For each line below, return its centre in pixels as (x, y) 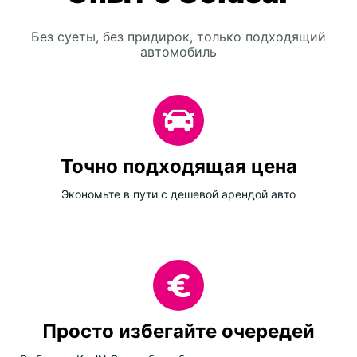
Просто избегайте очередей (178, 331)
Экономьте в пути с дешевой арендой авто (178, 194)
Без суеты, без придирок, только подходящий (178, 37)
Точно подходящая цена (178, 166)
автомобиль (178, 52)
